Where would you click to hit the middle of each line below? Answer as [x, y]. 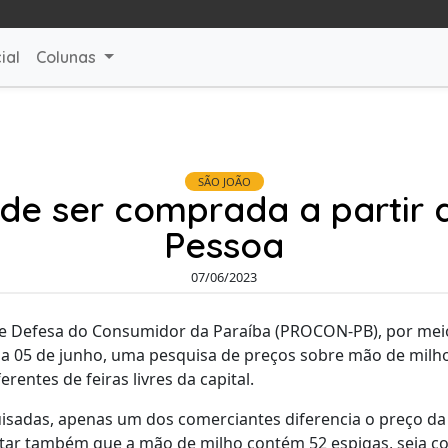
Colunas [68, 56]
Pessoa [224, 244]
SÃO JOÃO [224, 181]
